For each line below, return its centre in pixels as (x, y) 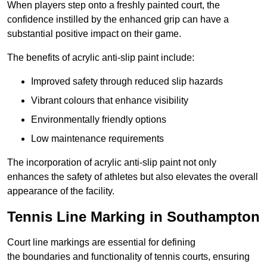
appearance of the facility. (61, 191)
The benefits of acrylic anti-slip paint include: (101, 58)
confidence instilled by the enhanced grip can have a (118, 20)
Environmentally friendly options (99, 120)
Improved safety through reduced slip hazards (127, 82)
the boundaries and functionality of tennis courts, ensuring (128, 257)
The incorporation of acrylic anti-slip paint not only (112, 163)
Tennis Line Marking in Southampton (133, 217)
